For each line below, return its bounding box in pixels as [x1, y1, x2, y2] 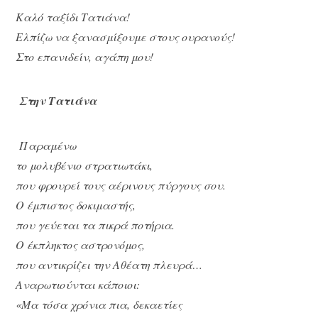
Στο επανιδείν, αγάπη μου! [16, 48, 154, 64]
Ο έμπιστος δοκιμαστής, [16, 197, 136, 212]
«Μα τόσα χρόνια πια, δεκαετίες [16, 296, 183, 312]
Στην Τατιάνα [19, 93, 97, 109]
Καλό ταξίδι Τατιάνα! [16, 9, 131, 24]
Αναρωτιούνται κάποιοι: [16, 276, 141, 292]
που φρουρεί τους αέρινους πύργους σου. [16, 177, 226, 192]
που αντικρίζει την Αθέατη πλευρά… [16, 256, 203, 272]
